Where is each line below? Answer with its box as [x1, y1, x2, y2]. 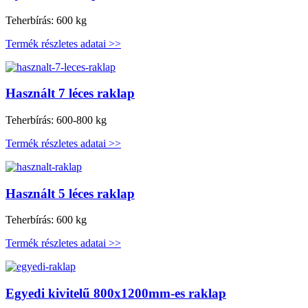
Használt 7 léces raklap [5, 86, 135, 101]
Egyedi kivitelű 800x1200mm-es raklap [5, 286, 226, 301]
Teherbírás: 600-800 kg [5, 113, 107, 126]
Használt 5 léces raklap [5, 186, 135, 201]
